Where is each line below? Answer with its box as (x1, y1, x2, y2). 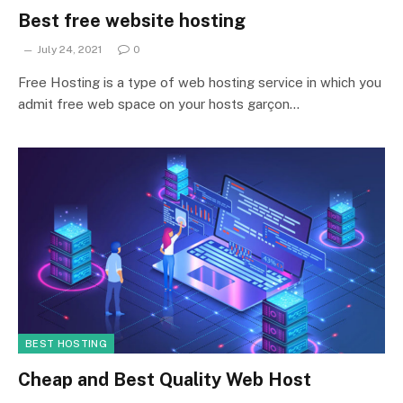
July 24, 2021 (37, 42, 102, 56)
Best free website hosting (18, 9, 246, 31)
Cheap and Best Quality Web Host (18, 369, 311, 390)
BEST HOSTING (25, 338, 107, 349)
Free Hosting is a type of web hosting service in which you (18, 74, 381, 90)
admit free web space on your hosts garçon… (18, 95, 300, 112)
